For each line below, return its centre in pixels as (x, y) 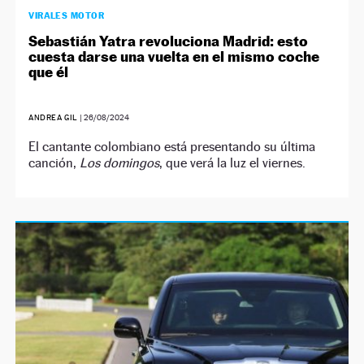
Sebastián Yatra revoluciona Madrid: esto (169, 41)
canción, (54, 163)
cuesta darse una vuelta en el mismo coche (174, 57)
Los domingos (120, 163)
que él (49, 72)
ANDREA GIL (53, 118)
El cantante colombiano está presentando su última (172, 147)
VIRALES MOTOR (67, 16)
